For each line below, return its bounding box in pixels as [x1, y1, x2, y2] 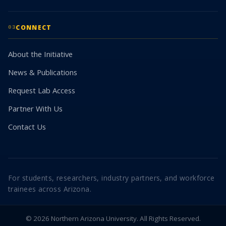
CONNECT [16, 23, 52, 32]
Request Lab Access [8, 85, 75, 96]
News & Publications [8, 67, 77, 78]
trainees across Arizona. [8, 184, 92, 194]
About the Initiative [8, 49, 73, 60]
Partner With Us [8, 103, 63, 114]
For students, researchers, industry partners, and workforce [8, 173, 215, 183]
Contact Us [8, 122, 46, 132]
